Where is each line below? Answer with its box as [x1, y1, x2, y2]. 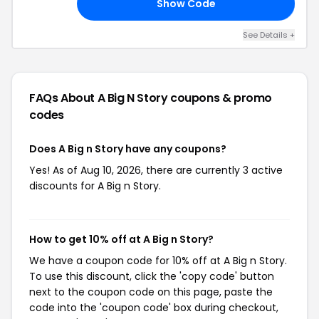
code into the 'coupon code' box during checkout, [29, 300, 278, 315]
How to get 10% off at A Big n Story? [29, 232, 214, 246]
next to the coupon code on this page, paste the [29, 285, 273, 299]
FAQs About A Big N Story [29, 90, 171, 106]
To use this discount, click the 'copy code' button [29, 269, 274, 283]
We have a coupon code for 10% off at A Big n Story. [29, 253, 287, 268]
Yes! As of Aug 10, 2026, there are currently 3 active [29, 163, 283, 177]
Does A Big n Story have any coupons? [29, 142, 226, 156]
